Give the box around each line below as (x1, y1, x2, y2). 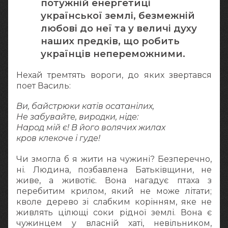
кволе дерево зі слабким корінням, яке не (16, 196, 212, 207)
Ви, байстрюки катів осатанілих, (16, 101, 154, 111)
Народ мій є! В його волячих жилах (16, 123, 165, 133)
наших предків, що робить (41, 35, 180, 47)
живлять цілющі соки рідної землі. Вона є (16, 207, 212, 217)
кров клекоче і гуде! (16, 133, 100, 144)
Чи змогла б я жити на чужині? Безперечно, (16, 154, 212, 164)
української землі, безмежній (41, 10, 195, 22)
